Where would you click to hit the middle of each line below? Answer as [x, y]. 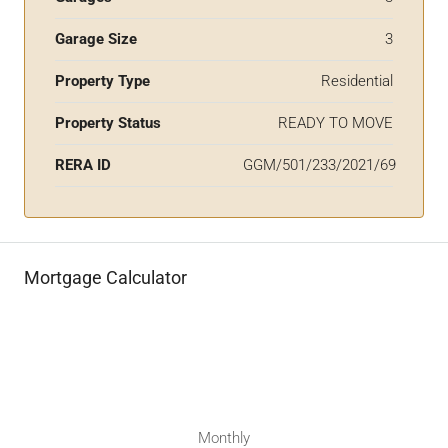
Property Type [102, 81]
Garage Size [96, 39]
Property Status [108, 123]
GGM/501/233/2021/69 [319, 165]
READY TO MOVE [335, 123]
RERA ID [83, 165]
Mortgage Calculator [105, 277]
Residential [357, 81]
